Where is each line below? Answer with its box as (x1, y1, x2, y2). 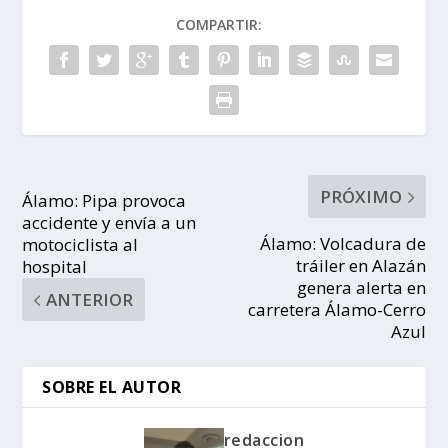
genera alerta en (296, 276, 426, 299)
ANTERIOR (46, 288, 134, 311)
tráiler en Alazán (295, 254, 426, 277)
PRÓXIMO (319, 185, 402, 208)
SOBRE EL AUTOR (42, 376, 182, 398)
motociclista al (22, 233, 139, 256)
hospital (22, 255, 88, 278)
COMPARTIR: (176, 15, 262, 34)
